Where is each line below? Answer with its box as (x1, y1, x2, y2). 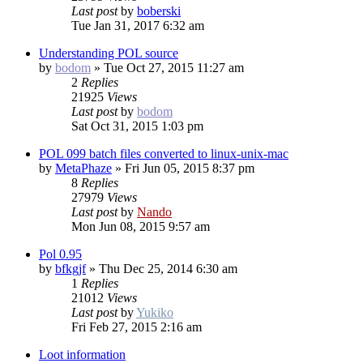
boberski (137, 4, 181, 19)
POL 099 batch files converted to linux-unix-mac (39, 147, 288, 161)
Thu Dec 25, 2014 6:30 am (99, 262, 237, 276)
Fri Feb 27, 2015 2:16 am (71, 320, 202, 335)
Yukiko (136, 305, 173, 320)
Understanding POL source (39, 46, 178, 61)
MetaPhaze (55, 161, 112, 176)
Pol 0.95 (39, 247, 82, 262)
